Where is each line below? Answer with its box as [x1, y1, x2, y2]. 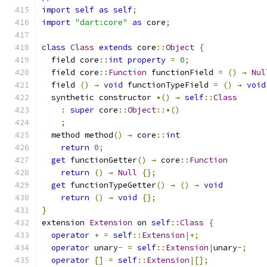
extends [99, 42, 132, 52]
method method [42, 130, 113, 140]
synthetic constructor [42, 92, 156, 103]
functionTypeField [123, 80, 213, 90]
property [128, 55, 166, 65]
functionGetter [66, 155, 137, 165]
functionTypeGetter [66, 180, 156, 190]
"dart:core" [75, 17, 128, 27]
